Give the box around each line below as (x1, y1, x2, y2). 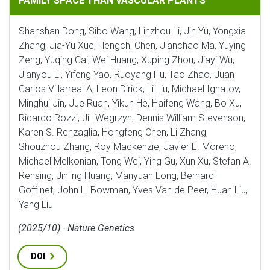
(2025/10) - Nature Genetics (18, 222, 134, 234)
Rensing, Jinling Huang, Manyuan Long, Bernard (19, 170, 214, 181)
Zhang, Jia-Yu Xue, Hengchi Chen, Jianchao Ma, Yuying (19, 40, 246, 51)
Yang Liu (19, 199, 53, 210)
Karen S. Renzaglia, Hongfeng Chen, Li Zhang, (19, 127, 208, 138)
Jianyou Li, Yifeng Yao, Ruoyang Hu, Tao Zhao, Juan (19, 69, 234, 80)
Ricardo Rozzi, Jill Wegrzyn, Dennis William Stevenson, (19, 112, 245, 124)
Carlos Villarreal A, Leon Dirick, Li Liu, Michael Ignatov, (19, 83, 240, 95)
